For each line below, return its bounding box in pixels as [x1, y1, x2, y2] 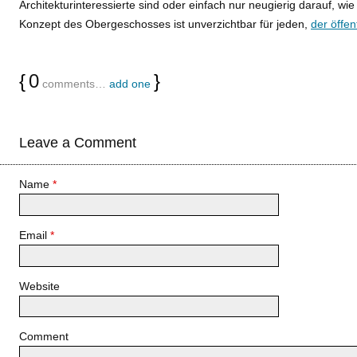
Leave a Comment [19, 135, 136, 151]
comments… [39, 77, 109, 90]
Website [19, 279, 60, 292]
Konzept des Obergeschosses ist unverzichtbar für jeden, [19, 18, 311, 30]
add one [109, 77, 151, 90]
